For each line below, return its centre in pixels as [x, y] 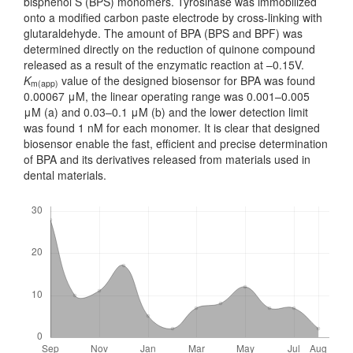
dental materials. [65, 175]
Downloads [50, 199]
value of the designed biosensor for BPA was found [187, 80]
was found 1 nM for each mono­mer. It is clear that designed [172, 127]
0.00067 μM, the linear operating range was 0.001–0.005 [167, 96]
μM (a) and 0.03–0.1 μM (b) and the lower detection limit [166, 111]
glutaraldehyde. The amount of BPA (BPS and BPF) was [163, 33]
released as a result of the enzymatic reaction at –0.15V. [164, 64]
